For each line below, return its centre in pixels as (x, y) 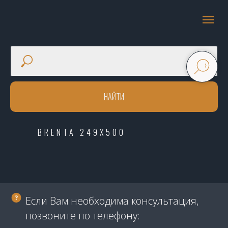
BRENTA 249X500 (82, 132)
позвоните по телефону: (83, 216)
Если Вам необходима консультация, (112, 201)
